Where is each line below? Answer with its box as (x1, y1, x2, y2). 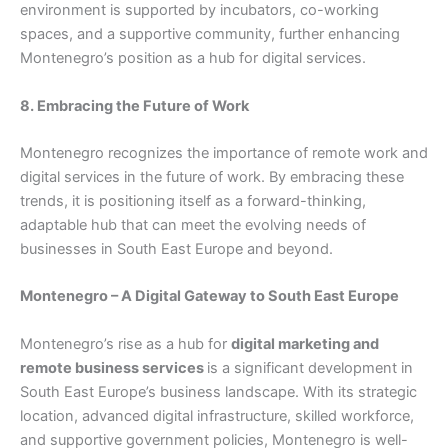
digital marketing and (231, 334, 379, 353)
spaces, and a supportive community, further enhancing (20, 25, 400, 44)
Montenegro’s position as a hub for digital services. (20, 49, 366, 68)
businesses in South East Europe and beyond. (20, 240, 333, 259)
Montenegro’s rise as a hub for (20, 334, 231, 353)
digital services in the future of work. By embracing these (20, 168, 404, 187)
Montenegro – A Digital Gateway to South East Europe (20, 287, 399, 306)
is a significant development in (207, 358, 413, 377)
